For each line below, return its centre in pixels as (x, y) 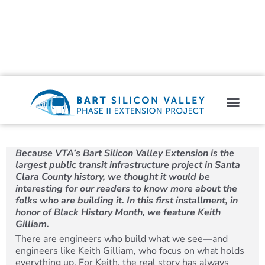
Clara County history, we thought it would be (113, 177)
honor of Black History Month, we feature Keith (118, 212)
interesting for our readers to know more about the (126, 189)
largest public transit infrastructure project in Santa (128, 165)
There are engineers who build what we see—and (122, 239)
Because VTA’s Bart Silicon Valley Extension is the (125, 153)
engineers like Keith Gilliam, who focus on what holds (130, 251)
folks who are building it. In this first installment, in (127, 201)
